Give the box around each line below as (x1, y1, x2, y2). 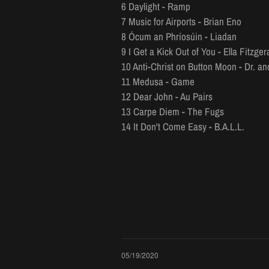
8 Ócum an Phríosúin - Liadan (121, 29, 237, 44)
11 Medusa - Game (121, 74, 195, 89)
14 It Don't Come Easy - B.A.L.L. (121, 119, 244, 134)
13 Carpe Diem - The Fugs (121, 104, 224, 119)
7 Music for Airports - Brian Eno (121, 14, 241, 29)
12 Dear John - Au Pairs (121, 89, 215, 104)
